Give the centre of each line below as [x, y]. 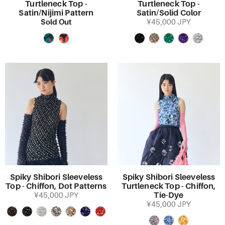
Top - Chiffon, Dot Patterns [56, 186]
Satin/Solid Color [169, 13]
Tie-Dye [169, 195]
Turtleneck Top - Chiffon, [169, 186]
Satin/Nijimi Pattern [56, 13]
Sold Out [56, 22]
